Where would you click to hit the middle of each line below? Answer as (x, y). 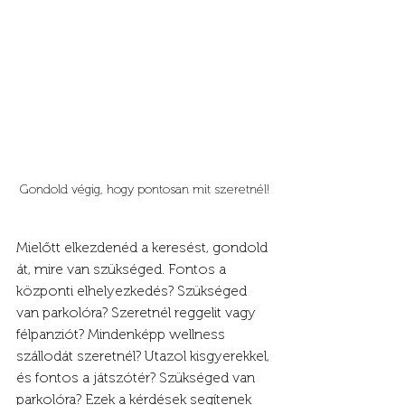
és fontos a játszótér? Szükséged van (137, 378)
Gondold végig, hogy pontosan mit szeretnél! (145, 190)
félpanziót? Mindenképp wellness (122, 334)
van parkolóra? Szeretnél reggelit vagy (138, 313)
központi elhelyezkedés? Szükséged (133, 291)
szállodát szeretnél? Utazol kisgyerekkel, (145, 356)
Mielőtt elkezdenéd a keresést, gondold (144, 248)
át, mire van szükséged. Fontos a (123, 269)
